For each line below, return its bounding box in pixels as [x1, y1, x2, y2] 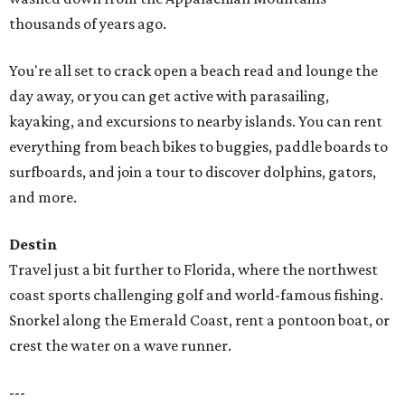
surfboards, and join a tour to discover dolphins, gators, [9, 163, 376, 182]
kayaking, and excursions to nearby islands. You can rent [9, 112, 382, 131]
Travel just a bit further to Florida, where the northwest [9, 260, 378, 279]
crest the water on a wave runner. [9, 336, 231, 355]
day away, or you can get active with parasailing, [9, 87, 329, 106]
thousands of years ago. [9, 14, 166, 33]
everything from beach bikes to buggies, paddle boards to [9, 137, 388, 156]
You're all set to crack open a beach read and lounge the [9, 61, 378, 80]
